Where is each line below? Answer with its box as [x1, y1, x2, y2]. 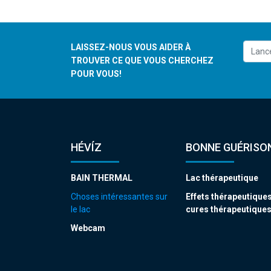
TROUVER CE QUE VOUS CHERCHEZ [71, 55, 214, 65]
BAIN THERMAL [71, 172, 132, 183]
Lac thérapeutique [186, 172, 258, 183]
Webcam [71, 223, 105, 233]
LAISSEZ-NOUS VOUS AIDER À [71, 42, 191, 52]
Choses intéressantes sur [71, 191, 168, 201]
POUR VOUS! [71, 68, 122, 79]
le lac [71, 204, 90, 214]
